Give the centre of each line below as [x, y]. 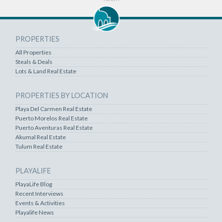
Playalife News [34, 213]
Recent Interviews [39, 194]
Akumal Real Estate [40, 137]
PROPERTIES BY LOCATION [61, 96]
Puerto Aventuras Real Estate [54, 128]
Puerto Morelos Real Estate [51, 118]
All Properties [33, 53]
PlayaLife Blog [33, 184]
